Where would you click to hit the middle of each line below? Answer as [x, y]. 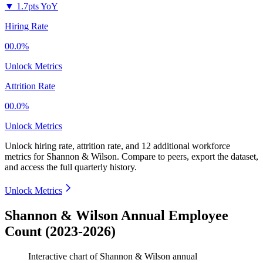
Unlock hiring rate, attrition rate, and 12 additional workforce [117, 146]
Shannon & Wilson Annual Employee [117, 216]
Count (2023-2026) [60, 232]
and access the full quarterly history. [71, 167]
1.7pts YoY [37, 6]
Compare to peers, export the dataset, [190, 157]
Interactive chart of [64, 257]
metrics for [26, 157]
